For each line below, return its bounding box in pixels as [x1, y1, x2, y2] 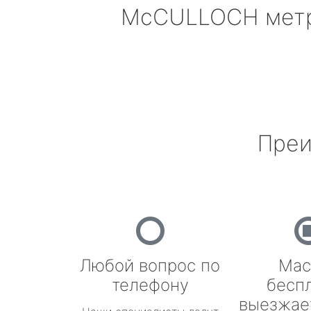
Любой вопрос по [80, 255, 220, 276]
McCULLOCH [121, 3, 259, 31]
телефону [111, 275, 189, 295]
